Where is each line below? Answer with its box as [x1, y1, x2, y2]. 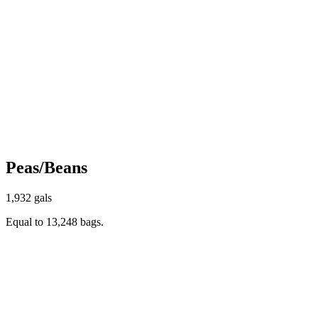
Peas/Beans [6, 158, 87, 177]
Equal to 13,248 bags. [6, 215, 104, 228]
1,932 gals [6, 191, 52, 204]
